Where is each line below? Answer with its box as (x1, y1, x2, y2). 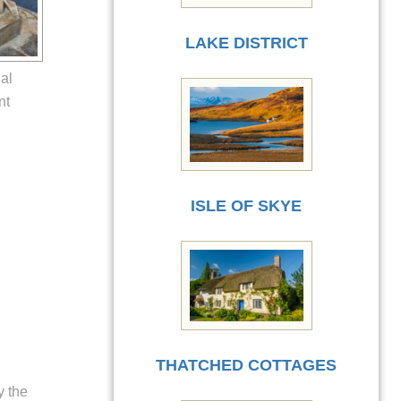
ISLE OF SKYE (191, 197, 302, 216)
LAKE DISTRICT (184, 33, 308, 52)
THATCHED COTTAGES (156, 355, 337, 374)
